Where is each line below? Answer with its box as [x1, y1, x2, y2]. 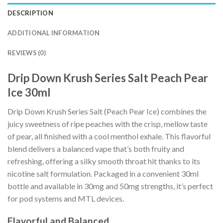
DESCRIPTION [7, 8, 53, 17]
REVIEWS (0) [7, 48, 46, 57]
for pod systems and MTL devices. [7, 193, 124, 203]
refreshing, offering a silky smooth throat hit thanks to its [7, 156, 200, 166]
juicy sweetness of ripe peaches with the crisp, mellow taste [7, 118, 208, 128]
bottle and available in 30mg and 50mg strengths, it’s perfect [7, 181, 213, 191]
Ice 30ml [7, 85, 51, 99]
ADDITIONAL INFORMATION [7, 28, 100, 37]
